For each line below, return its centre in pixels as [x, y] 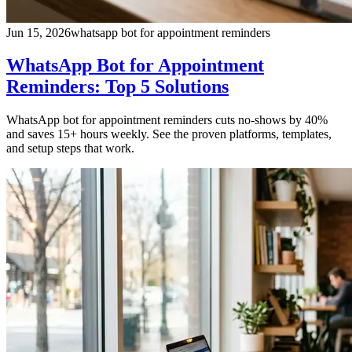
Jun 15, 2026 [38, 32]
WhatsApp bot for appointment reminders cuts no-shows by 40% [167, 120]
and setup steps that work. [70, 148]
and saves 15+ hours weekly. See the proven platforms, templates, [169, 134]
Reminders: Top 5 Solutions [117, 87]
